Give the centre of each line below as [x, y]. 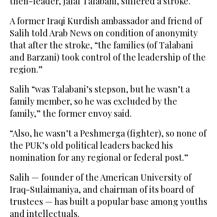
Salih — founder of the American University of [101, 178]
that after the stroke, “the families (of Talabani [101, 45]
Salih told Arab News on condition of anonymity [104, 33]
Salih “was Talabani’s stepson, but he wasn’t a [100, 89]
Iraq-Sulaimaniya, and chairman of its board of [102, 190]
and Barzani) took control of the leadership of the [108, 57]
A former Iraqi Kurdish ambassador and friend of [106, 21]
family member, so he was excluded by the [93, 101]
